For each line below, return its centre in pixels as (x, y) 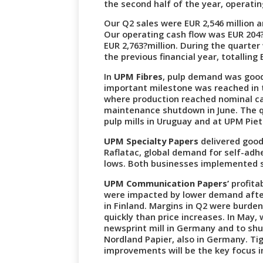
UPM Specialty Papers (151, 141)
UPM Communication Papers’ (167, 183)
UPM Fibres (139, 77)
